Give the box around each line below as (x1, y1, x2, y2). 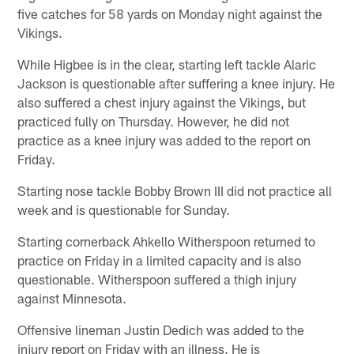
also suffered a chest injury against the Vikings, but (17, 93, 307, 110)
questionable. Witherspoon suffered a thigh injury (17, 270, 297, 287)
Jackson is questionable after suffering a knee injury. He (17, 74, 336, 91)
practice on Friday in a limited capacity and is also (17, 251, 302, 268)
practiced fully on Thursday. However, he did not (17, 112, 290, 129)
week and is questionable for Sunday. (17, 201, 231, 217)
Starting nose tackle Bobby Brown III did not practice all (17, 182, 333, 198)
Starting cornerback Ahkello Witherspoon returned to (17, 232, 316, 249)
